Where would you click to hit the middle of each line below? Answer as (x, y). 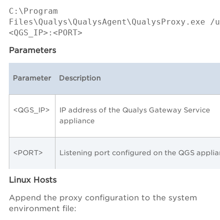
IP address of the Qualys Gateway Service (135, 110)
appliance (77, 121)
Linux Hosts (33, 180)
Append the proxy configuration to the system (103, 197)
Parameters (32, 50)
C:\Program (33, 11)
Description (80, 78)
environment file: (42, 208)
